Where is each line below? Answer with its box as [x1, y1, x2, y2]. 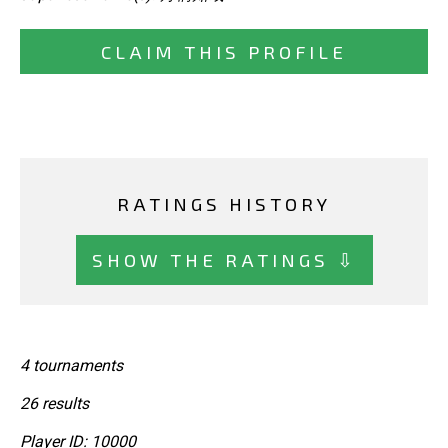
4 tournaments [20, 356, 123, 376]
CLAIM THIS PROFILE [101, 40, 347, 64]
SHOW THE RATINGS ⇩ [91, 247, 357, 271]
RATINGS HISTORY [117, 192, 331, 216]
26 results [20, 394, 89, 414]
